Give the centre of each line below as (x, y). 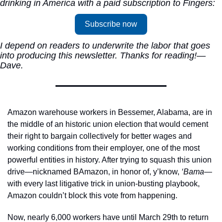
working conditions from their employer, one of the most (104, 148)
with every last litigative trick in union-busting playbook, (104, 184)
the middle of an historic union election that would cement (108, 124)
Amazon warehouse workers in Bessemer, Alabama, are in (110, 112)
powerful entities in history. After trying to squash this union (110, 160)
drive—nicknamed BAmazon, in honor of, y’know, (94, 172)
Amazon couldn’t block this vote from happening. (93, 195)
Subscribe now (111, 24)
